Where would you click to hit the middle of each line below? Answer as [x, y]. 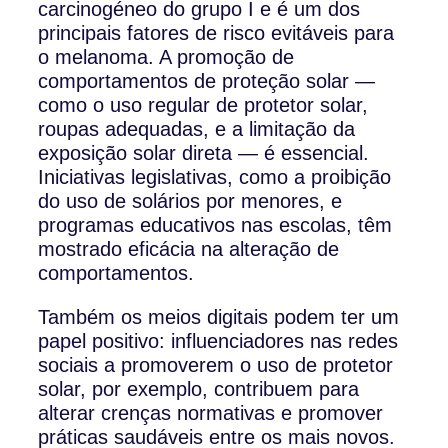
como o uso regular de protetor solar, [203, 105]
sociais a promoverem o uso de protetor [216, 365]
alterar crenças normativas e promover [211, 413]
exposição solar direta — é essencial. [204, 153]
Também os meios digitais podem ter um [219, 317]
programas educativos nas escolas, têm [215, 225]
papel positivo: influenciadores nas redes [218, 341]
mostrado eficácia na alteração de [189, 249]
